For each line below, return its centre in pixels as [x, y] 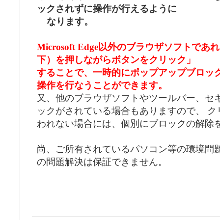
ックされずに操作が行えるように [107, 9]
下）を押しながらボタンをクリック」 [116, 60]
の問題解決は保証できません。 [102, 162]
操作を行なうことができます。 [102, 85]
